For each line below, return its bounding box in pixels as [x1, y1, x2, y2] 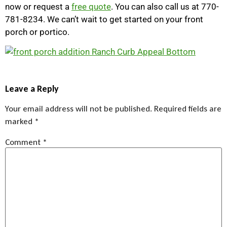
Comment [5, 136, 43, 147]
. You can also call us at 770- [111, 1, 219, 12]
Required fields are [154, 103, 221, 114]
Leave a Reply [5, 83, 59, 94]
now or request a [5, 1, 71, 12]
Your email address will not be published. [5, 103, 152, 114]
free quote [71, 1, 111, 12]
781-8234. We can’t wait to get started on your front [5, 14, 203, 24]
